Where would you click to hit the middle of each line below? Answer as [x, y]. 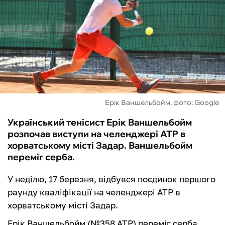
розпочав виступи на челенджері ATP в [96, 134]
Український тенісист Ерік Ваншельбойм [100, 123]
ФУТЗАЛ [30, 19]
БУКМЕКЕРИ [39, 73]
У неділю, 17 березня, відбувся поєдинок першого [111, 179]
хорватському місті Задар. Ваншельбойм [100, 146]
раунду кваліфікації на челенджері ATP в [94, 192]
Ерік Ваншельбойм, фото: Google [162, 103]
